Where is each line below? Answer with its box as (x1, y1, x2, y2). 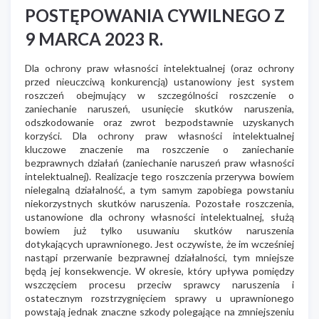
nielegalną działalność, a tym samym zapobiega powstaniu (25, 183, 294, 196)
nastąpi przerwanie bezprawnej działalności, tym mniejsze (25, 251, 294, 263)
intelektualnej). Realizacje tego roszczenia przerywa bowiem (25, 169, 294, 182)
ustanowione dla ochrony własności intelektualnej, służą (25, 210, 294, 223)
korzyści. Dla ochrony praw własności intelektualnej (25, 129, 294, 142)
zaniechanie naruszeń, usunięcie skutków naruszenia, (25, 102, 294, 115)
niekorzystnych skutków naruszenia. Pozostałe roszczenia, (25, 197, 294, 209)
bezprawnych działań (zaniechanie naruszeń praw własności (25, 156, 294, 169)
